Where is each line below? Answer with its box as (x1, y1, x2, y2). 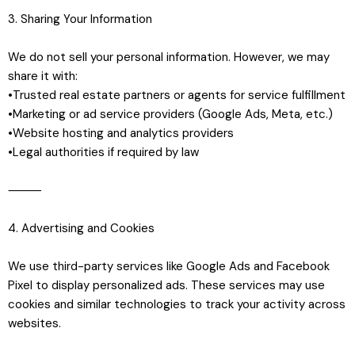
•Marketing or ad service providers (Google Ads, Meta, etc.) (8, 105, 333, 122)
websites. (8, 315, 61, 331)
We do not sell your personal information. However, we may (8, 48, 330, 65)
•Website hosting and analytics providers (8, 124, 234, 141)
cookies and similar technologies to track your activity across (8, 296, 345, 312)
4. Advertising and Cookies (8, 219, 155, 236)
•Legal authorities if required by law (8, 143, 199, 160)
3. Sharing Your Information (8, 10, 152, 27)
